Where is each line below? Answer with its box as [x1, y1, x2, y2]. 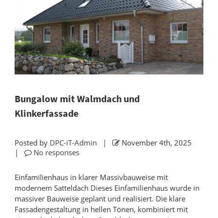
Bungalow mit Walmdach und [15, 92, 140, 105]
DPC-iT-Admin [50, 138, 97, 148]
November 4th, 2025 [120, 138, 196, 148]
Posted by [15, 138, 50, 148]
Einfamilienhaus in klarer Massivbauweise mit [15, 172, 168, 182]
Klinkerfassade [15, 107, 78, 120]
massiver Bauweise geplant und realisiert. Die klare [15, 194, 185, 204]
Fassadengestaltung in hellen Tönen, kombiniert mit [15, 204, 188, 215]
